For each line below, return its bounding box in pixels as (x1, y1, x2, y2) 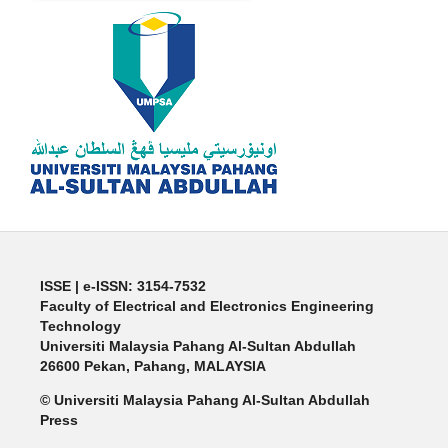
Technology (39, 317, 121, 334)
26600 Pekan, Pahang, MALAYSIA (39, 357, 266, 374)
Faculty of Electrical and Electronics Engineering (39, 297, 374, 314)
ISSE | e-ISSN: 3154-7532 (39, 277, 206, 294)
